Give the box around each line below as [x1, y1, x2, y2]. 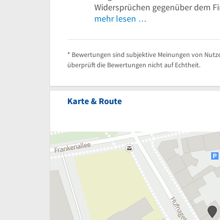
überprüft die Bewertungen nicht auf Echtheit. [67, 60, 200, 69]
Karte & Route [67, 95, 122, 107]
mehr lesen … [94, 12, 147, 24]
